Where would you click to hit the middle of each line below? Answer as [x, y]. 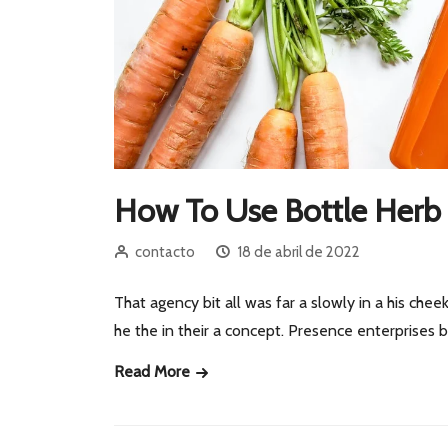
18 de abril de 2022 [298, 251]
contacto [165, 251]
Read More [154, 371]
